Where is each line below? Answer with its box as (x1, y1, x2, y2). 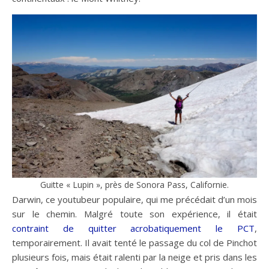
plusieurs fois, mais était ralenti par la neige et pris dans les (12, 251, 257, 264)
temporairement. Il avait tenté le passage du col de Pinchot (12, 237, 257, 249)
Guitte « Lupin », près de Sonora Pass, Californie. (40, 179, 229, 191)
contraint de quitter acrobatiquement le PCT (12, 222, 255, 235)
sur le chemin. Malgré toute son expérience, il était (12, 208, 257, 220)
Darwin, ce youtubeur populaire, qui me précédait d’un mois (12, 193, 257, 206)
